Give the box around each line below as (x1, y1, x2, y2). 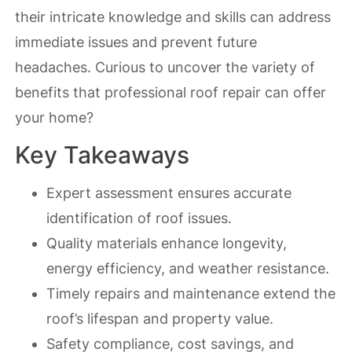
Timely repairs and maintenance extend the (46, 284, 336, 302)
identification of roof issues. (46, 209, 233, 226)
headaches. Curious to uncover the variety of (15, 59, 316, 76)
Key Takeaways (15, 140, 190, 169)
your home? (15, 109, 94, 126)
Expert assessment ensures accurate (46, 184, 292, 201)
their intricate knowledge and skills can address (15, 9, 332, 26)
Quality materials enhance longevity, (46, 234, 288, 251)
